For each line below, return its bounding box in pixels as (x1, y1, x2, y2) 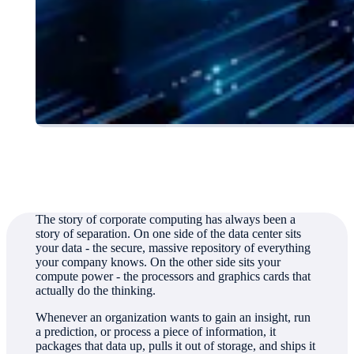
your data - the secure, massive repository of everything (36, 241, 311, 255)
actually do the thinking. (36, 284, 156, 298)
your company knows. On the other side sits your (36, 255, 281, 269)
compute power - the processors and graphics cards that (36, 269, 311, 284)
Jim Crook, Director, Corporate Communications (36, 168, 273, 181)
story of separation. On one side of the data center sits (36, 227, 302, 241)
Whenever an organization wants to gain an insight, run (36, 311, 311, 325)
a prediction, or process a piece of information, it (36, 325, 277, 339)
